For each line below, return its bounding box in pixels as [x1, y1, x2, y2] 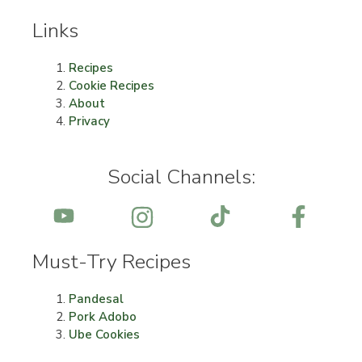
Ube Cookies [69, 326, 140, 343]
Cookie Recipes [69, 78, 154, 95]
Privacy [69, 113, 110, 130]
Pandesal [69, 290, 124, 307]
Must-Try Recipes [32, 247, 191, 276]
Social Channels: [107, 162, 255, 191]
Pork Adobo [69, 308, 137, 325]
